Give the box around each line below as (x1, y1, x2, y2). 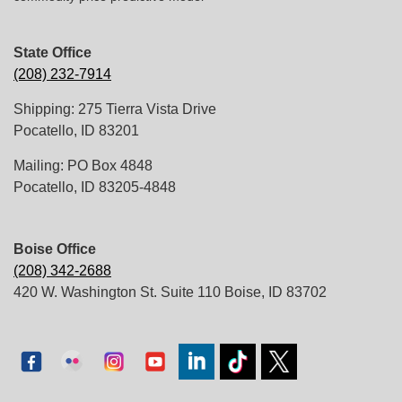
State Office (13, 44, 92, 60)
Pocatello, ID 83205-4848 (13, 179, 176, 195)
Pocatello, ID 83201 (13, 122, 139, 138)
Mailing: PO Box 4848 (13, 157, 153, 173)
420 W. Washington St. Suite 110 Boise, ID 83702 (13, 284, 327, 300)
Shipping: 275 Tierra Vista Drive (13, 100, 216, 117)
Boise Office (13, 240, 96, 257)
